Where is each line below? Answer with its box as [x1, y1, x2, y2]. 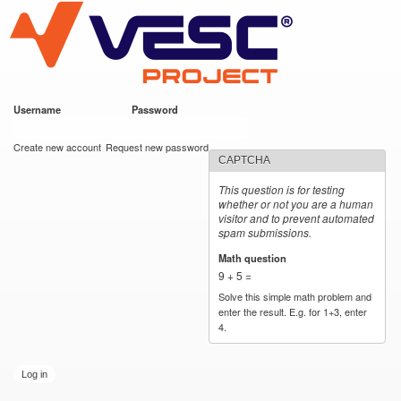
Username [13, 102, 64, 116]
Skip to [143, 2, 181, 19]
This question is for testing [218, 182, 346, 197]
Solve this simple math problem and [218, 288, 372, 303]
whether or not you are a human [218, 196, 374, 211]
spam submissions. [218, 225, 312, 240]
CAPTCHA [218, 154, 271, 166]
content [143, 41, 183, 58]
